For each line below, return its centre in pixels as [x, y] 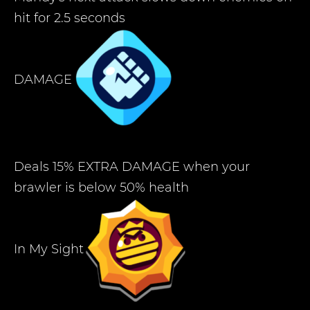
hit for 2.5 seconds [70, 18]
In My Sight [49, 249]
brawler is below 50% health [101, 188]
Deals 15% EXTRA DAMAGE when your [132, 167]
